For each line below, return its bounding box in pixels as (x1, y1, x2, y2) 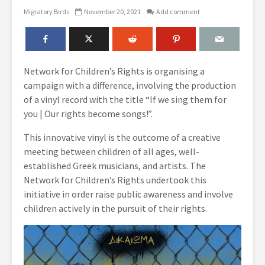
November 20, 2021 (84, 7, 141, 17)
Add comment (156, 7, 200, 17)
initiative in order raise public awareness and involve (24, 188, 233, 200)
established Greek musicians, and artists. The (24, 160, 206, 172)
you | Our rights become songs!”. (24, 108, 153, 119)
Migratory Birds (24, 7, 69, 17)
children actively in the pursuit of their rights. (24, 202, 207, 214)
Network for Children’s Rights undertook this (24, 174, 206, 186)
